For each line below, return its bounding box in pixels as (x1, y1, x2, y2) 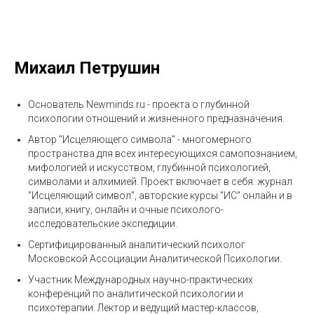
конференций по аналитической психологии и (28, 288, 243, 299)
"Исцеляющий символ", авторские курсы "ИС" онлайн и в (28, 190, 292, 201)
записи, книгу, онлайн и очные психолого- (28, 204, 224, 215)
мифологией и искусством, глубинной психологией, (28, 162, 271, 173)
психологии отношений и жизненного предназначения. (28, 113, 285, 124)
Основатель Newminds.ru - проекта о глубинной (28, 99, 250, 110)
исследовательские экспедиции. (28, 218, 177, 229)
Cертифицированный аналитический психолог (28, 239, 245, 250)
